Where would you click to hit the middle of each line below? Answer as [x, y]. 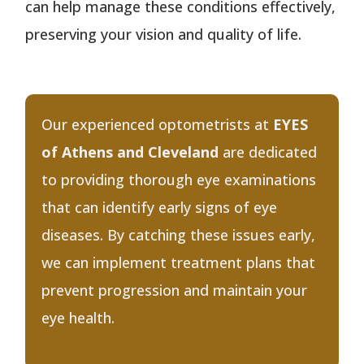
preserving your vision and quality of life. [164, 35]
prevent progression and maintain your [175, 290]
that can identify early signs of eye [160, 208]
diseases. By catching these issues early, [179, 235]
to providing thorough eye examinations [179, 180]
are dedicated [268, 152]
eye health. [78, 318]
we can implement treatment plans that [179, 263]
